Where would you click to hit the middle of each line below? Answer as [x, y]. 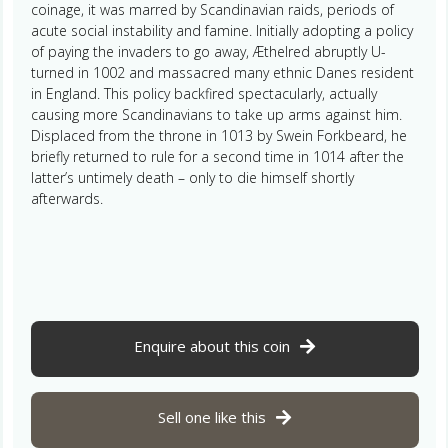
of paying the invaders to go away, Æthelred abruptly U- [208, 51]
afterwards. [66, 198]
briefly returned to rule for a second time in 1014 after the [217, 156]
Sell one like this [212, 416]
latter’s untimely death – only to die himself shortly [192, 177]
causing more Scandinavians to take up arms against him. [216, 114]
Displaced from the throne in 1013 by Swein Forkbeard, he [218, 135]
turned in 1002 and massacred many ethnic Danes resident [222, 72]
